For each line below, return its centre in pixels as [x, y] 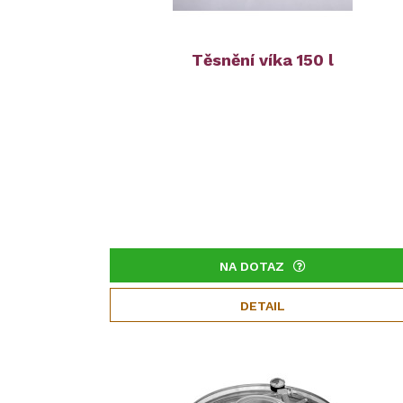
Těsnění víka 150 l [262, 60]
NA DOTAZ [251, 267]
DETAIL [262, 306]
